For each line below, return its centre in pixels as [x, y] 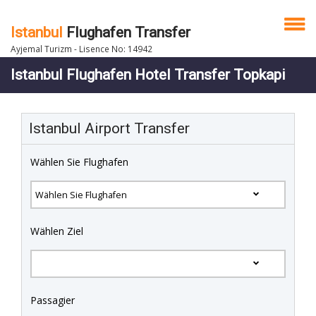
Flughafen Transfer [127, 32]
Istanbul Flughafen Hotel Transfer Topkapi [148, 75]
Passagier [53, 300]
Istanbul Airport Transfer [109, 128]
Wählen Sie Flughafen [79, 162]
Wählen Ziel [57, 231]
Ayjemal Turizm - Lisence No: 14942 [81, 49]
